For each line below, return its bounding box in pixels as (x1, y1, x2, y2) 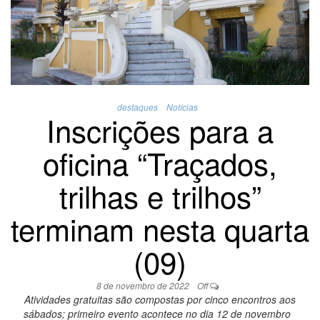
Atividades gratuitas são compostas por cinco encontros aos (24, 291, 296, 306)
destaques (116, 100, 158, 113)
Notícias (166, 100, 198, 113)
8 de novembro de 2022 (96, 279, 191, 291)
